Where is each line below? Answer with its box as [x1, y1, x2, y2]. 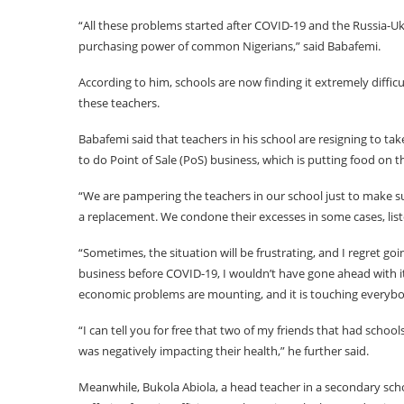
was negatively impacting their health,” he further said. [78, 343, 369, 359]
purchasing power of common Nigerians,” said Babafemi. [78, 38, 381, 54]
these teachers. [78, 95, 160, 111]
